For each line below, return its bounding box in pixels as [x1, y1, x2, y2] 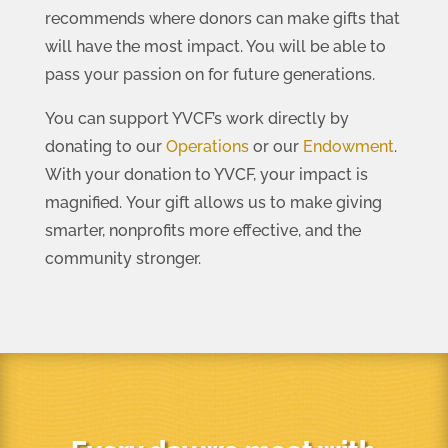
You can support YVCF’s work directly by [44, 108, 349, 128]
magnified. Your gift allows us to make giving [44, 192, 382, 212]
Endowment [302, 136, 394, 156]
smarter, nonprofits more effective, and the [44, 220, 361, 240]
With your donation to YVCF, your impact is [44, 164, 368, 184]
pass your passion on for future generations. [44, 64, 375, 84]
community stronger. [44, 248, 201, 268]
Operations [165, 136, 253, 156]
